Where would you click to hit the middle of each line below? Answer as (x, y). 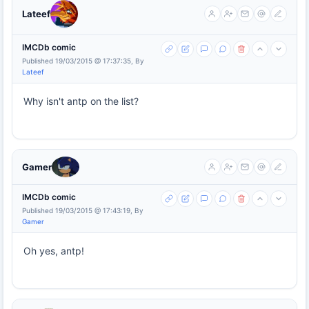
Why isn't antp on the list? (81, 101)
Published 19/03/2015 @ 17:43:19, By (83, 210)
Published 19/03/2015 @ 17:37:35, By (83, 60)
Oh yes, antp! (54, 250)
